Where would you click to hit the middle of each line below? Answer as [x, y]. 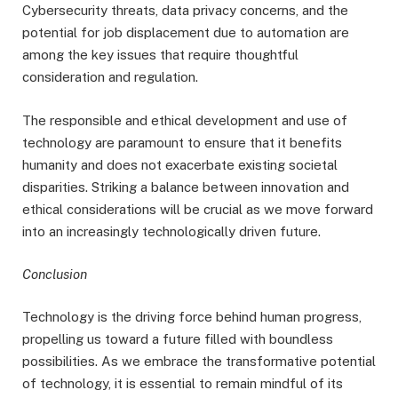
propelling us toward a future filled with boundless [178, 338]
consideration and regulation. [110, 77]
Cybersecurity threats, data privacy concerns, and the [185, 11]
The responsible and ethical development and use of [185, 120]
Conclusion [55, 274]
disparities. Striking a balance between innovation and [186, 187]
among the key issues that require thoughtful [160, 55]
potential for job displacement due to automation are [186, 33]
